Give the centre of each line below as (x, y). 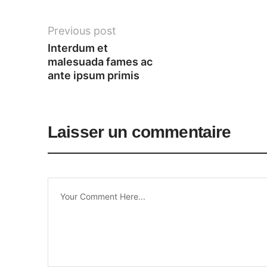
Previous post (82, 30)
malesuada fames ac (101, 61)
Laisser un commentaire (139, 132)
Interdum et (79, 48)
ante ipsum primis (94, 75)
